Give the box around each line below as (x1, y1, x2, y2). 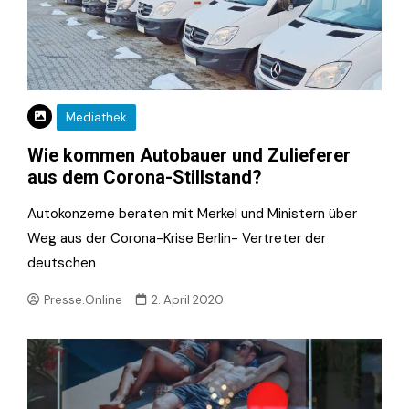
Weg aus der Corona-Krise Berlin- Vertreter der (27, 229, 326, 248)
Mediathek (66, 110, 127, 126)
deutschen (27, 254, 96, 273)
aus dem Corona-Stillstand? (27, 166, 262, 189)
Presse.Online (44, 292, 123, 309)
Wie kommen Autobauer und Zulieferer (27, 144, 351, 167)
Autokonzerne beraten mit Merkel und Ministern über (27, 204, 357, 224)
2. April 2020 (152, 292, 225, 309)
